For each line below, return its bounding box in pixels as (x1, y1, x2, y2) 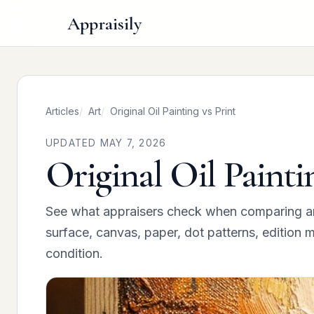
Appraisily (67, 12, 142, 34)
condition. (46, 246, 103, 261)
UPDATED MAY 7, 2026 (46, 137, 167, 149)
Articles (46, 105, 79, 118)
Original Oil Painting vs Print (110, 105, 235, 118)
